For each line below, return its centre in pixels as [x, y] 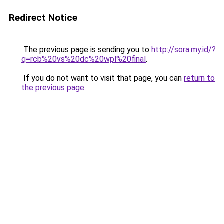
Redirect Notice [43, 18]
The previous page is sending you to [86, 50]
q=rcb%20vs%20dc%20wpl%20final [84, 59]
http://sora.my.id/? [184, 50]
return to [199, 78]
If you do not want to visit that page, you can [103, 78]
